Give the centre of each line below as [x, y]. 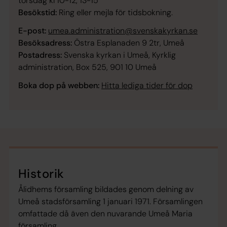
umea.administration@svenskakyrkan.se [123, 31]
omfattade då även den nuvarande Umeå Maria [105, 214]
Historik [41, 174]
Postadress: [40, 55]
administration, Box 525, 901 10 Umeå [87, 67]
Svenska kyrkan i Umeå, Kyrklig [119, 55]
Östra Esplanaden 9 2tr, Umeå [128, 43]
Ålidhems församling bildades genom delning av [106, 190]
